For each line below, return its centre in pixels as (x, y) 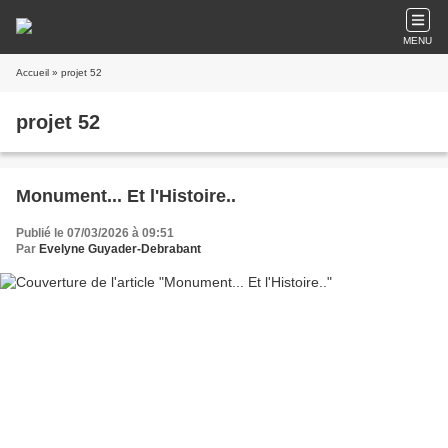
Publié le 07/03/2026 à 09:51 (95, 233)
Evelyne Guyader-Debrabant (120, 249)
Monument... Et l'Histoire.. (126, 196)
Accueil (32, 72)
